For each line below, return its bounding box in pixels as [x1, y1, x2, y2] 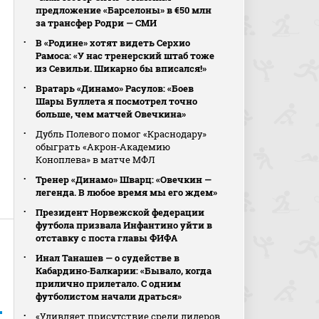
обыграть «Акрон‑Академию [36, 140, 171, 153]
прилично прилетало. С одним [36, 277, 182, 290]
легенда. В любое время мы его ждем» [36, 186, 218, 199]
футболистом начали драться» [36, 290, 182, 303]
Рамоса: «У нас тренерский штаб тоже [36, 49, 215, 62]
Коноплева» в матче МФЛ [36, 153, 156, 166]
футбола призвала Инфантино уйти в [36, 219, 213, 231]
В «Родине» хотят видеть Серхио [36, 36, 191, 49]
